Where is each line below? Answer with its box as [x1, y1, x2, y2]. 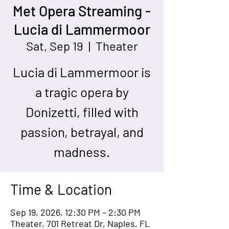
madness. [54, 144, 110, 159]
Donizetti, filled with [25, 104, 139, 120]
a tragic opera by [35, 84, 129, 100]
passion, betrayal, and [20, 124, 144, 140]
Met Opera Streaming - [13, 2, 151, 19]
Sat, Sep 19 [26, 38, 83, 53]
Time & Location [10, 180, 112, 198]
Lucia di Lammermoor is [13, 64, 151, 80]
